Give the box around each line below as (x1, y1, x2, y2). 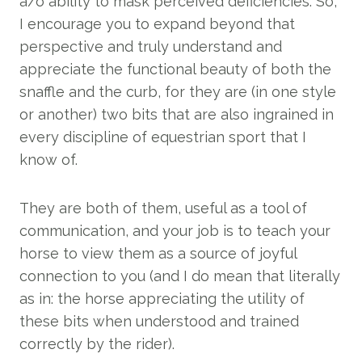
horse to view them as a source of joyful (19, 245, 297, 262)
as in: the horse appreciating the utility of (19, 290, 305, 307)
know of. (19, 151, 78, 168)
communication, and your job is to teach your (19, 222, 330, 239)
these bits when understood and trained (19, 313, 299, 330)
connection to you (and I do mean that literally (19, 267, 340, 284)
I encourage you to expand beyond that (19, 15, 295, 32)
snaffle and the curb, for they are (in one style (19, 83, 336, 100)
